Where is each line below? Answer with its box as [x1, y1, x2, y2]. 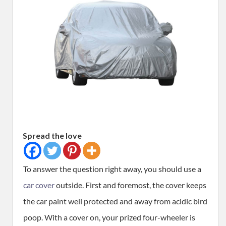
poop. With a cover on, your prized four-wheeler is [23, 212, 195, 222]
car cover [23, 180, 56, 190]
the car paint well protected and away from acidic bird [23, 196, 207, 206]
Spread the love [23, 131, 82, 141]
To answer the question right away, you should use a [23, 164, 201, 174]
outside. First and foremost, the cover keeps [56, 180, 206, 190]
